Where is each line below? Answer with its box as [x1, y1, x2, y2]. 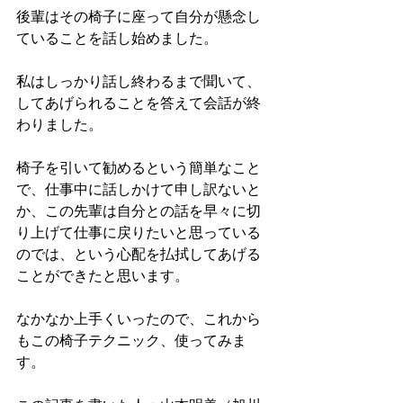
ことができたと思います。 [16, 268, 189, 283]
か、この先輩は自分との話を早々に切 [16, 203, 261, 219]
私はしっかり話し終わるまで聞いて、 [16, 74, 261, 89]
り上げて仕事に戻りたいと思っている [16, 225, 261, 240]
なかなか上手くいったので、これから [16, 311, 261, 327]
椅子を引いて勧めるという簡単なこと [16, 160, 261, 175]
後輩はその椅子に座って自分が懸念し [16, 9, 261, 24]
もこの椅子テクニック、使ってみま [16, 333, 246, 348]
